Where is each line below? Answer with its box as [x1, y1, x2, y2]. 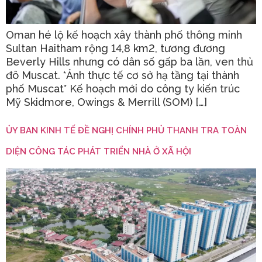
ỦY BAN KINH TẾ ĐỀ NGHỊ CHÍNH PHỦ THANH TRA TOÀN [6, 125, 247, 136]
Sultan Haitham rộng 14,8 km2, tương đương [6, 42, 225, 54]
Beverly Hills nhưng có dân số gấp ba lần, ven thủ [6, 55, 253, 68]
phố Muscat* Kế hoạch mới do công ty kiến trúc [6, 82, 240, 95]
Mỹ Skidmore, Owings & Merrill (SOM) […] [6, 95, 207, 108]
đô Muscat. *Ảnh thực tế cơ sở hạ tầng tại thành [6, 68, 239, 81]
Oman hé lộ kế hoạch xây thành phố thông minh [6, 28, 242, 41]
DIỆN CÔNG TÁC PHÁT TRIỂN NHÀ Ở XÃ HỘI [6, 146, 191, 157]
